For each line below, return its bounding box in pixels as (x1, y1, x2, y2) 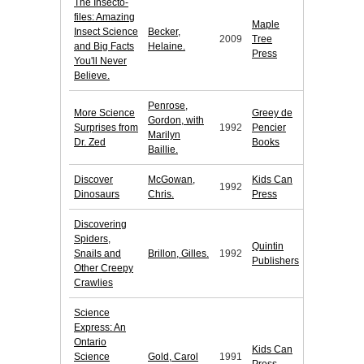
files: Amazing (74, 11, 135, 24)
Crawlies (74, 277, 113, 289)
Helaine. (148, 41, 185, 53)
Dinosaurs (74, 188, 119, 201)
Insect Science (74, 26, 138, 38)
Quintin (252, 240, 284, 253)
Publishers (252, 255, 299, 267)
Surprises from (74, 122, 138, 134)
